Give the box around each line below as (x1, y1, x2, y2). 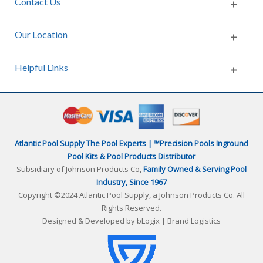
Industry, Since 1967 (96, 176, 167, 187)
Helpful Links (15, 61, 68, 73)
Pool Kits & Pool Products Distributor (68, 150, 195, 161)
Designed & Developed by (42, 215, 137, 226)
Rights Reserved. (102, 202, 161, 213)
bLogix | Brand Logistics (137, 215, 221, 226)
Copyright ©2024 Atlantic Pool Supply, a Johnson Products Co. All (18, 189, 245, 200)
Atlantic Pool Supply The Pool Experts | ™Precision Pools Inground (15, 137, 248, 149)
